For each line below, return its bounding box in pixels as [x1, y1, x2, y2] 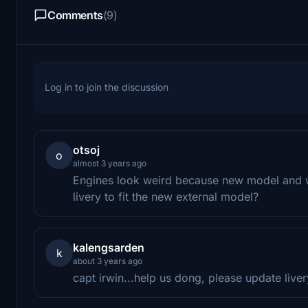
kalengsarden [73, 240, 144, 254]
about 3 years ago [73, 255, 142, 266]
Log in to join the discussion [45, 80, 168, 93]
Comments [47, 8, 103, 22]
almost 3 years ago [73, 157, 146, 168]
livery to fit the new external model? [73, 189, 258, 203]
